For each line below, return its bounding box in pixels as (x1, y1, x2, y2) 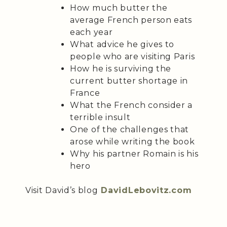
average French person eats (70, 15, 193, 25)
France (70, 88, 100, 98)
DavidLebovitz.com (98, 185, 192, 195)
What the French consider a (70, 100, 193, 110)
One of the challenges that (70, 124, 190, 134)
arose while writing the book (70, 136, 195, 146)
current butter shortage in (70, 75, 188, 86)
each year (70, 27, 113, 37)
